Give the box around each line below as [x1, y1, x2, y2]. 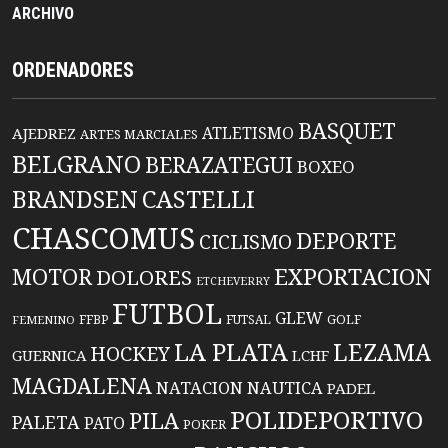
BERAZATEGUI [145, 150, 293, 180]
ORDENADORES [12, 58, 134, 83]
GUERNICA [12, 345, 86, 366]
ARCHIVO [12, 4, 74, 24]
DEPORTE [296, 226, 397, 256]
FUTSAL [226, 311, 271, 328]
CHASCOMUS [12, 218, 195, 259]
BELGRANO [12, 148, 141, 181]
